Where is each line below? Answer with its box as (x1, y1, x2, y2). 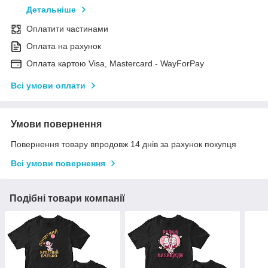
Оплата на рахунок (26, 41, 101, 51)
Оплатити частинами (26, 24, 108, 34)
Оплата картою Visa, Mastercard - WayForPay (26, 59, 204, 69)
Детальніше (26, 5, 76, 15)
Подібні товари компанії (10, 193, 125, 204)
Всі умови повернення (11, 159, 105, 169)
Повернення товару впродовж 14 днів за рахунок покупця (11, 139, 236, 150)
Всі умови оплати (11, 81, 86, 91)
